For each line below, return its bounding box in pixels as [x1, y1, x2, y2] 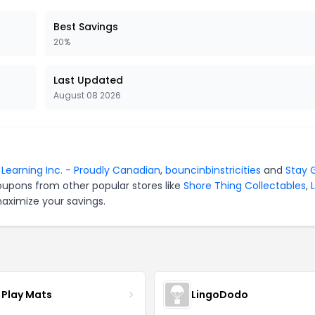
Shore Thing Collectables [184, 179, 306, 193]
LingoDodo [191, 287, 248, 302]
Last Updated [53, 73, 123, 87]
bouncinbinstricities [165, 163, 261, 177]
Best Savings [53, 20, 118, 34]
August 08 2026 [53, 89, 121, 101]
